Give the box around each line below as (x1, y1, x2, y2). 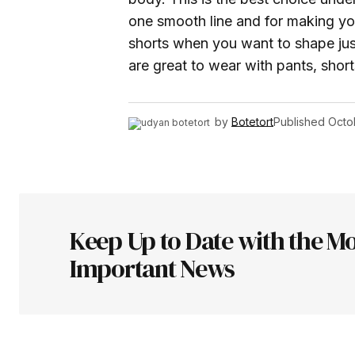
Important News (70, 250, 235, 286)
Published (273, 115, 325, 129)
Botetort (231, 115, 273, 129)
